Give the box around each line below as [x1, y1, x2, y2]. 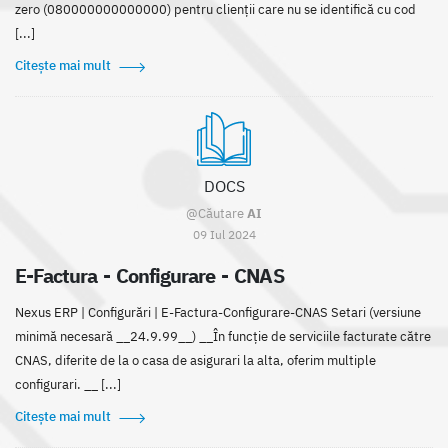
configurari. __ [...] [15, 376, 121, 394]
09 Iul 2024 [192, 226, 256, 243]
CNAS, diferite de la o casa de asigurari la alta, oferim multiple [15, 352, 376, 370]
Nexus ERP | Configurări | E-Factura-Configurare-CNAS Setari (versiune [15, 304, 421, 322]
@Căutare [186, 205, 247, 223]
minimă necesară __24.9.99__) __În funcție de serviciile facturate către [15, 328, 431, 346]
